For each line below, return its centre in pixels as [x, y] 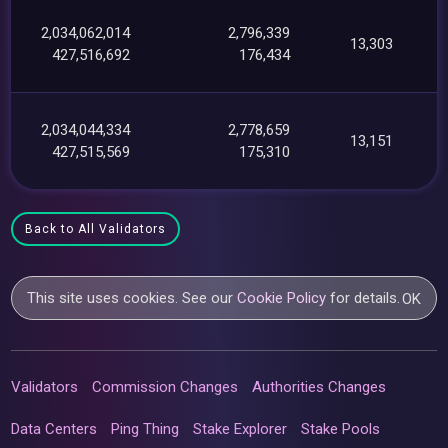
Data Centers [54, 428]
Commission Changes [165, 386]
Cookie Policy [282, 297]
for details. [363, 297]
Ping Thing [145, 428]
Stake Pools [341, 428]
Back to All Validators [96, 228]
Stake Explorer [240, 428]
